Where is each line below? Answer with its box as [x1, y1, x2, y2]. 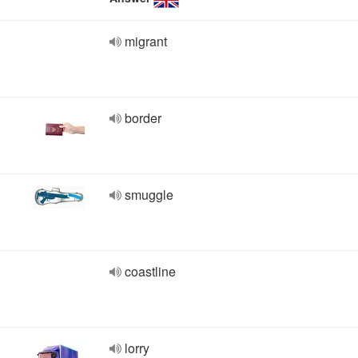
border [125, 109, 161, 127]
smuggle [125, 185, 173, 204]
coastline [125, 262, 176, 280]
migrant [125, 32, 167, 50]
